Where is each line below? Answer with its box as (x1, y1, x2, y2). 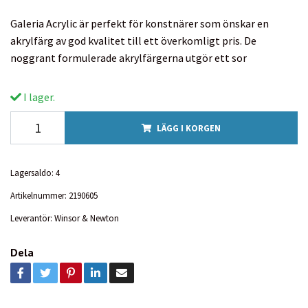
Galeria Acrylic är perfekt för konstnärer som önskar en (10, 16, 269, 30)
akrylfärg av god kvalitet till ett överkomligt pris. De (10, 33, 256, 47)
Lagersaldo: (10, 166, 54, 178)
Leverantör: (10, 212, 52, 223)
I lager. (21, 89, 55, 104)
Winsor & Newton (54, 212, 119, 223)
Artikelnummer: (10, 189, 67, 201)
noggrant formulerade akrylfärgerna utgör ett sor (10, 50, 247, 65)
